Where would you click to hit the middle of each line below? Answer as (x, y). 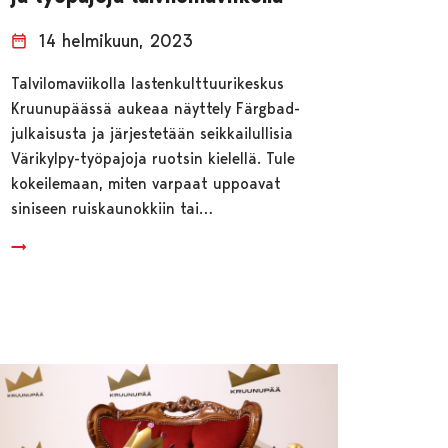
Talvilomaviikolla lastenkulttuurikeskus (148, 83)
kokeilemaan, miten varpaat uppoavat (146, 183)
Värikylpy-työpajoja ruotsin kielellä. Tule (153, 158)
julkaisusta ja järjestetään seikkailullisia (152, 133)
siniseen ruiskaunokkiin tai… (112, 208)
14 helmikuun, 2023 (116, 40)
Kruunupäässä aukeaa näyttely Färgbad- (156, 108)
